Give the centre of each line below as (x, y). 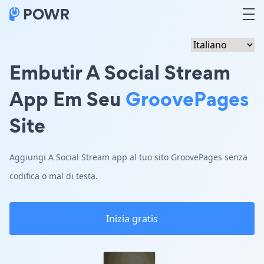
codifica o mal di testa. (54, 176)
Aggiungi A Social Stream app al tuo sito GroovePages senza (128, 157)
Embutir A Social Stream (120, 72)
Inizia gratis (132, 219)
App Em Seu (67, 99)
